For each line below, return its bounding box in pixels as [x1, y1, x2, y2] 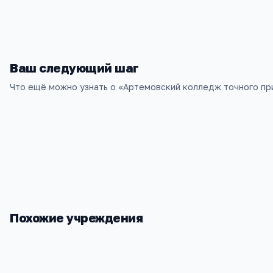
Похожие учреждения [10, 210, 143, 225]
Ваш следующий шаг [10, 60, 139, 75]
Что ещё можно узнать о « [10, 82, 123, 92]
